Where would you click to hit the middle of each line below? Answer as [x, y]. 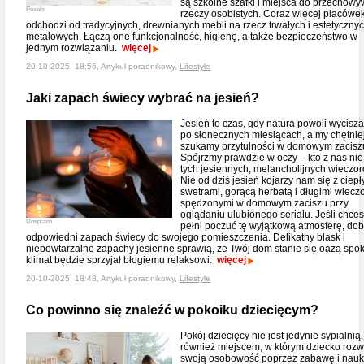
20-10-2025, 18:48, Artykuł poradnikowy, [103, 278]
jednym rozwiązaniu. [74, 48]
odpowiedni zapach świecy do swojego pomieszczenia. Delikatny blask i [186, 237]
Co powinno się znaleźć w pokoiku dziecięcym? [172, 310]
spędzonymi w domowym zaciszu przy [264, 203]
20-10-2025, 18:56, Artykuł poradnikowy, [103, 66]
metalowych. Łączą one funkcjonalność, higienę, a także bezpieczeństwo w [192, 37]
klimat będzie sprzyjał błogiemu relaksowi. [121, 260]
